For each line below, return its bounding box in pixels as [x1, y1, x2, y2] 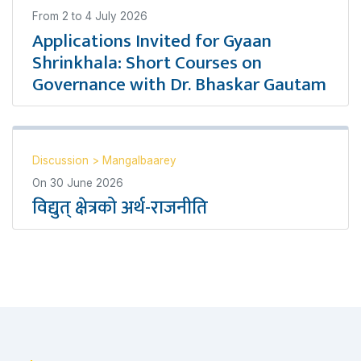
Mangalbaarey [102, 154, 176, 167]
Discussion [32, 154, 92, 167]
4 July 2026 [85, 10, 147, 23]
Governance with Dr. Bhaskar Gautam [32, 69, 326, 100]
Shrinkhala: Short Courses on [32, 48, 262, 78]
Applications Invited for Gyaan [32, 26, 272, 56]
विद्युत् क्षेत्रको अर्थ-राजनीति [32, 193, 208, 223]
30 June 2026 [50, 176, 123, 189]
